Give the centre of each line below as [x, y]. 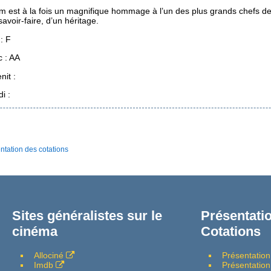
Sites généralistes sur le [87, 215]
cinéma [34, 231]
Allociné [48, 255]
